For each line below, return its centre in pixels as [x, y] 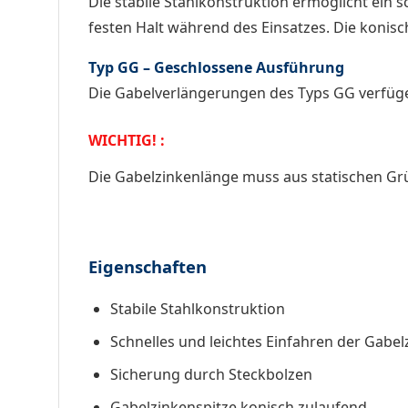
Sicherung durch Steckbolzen [211, 374]
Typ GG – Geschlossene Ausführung [216, 67]
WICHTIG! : [127, 140]
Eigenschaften [148, 266]
